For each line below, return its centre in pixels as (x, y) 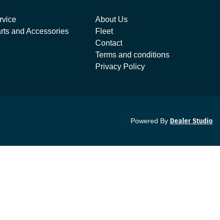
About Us (112, 19)
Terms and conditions (133, 55)
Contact (109, 43)
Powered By (150, 121)
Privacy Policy (120, 67)
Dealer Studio (191, 121)
